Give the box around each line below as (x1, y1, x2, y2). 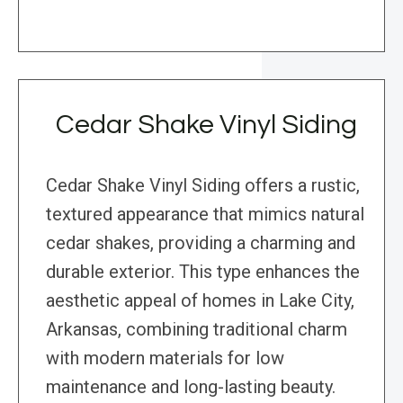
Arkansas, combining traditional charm (46, 318, 347, 341)
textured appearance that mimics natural (46, 203, 364, 226)
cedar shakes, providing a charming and (46, 232, 355, 255)
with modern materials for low (46, 347, 284, 370)
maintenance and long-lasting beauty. (46, 376, 336, 399)
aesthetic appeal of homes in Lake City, (46, 290, 354, 312)
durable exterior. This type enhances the (46, 261, 360, 283)
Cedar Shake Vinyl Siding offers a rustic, (46, 175, 360, 197)
